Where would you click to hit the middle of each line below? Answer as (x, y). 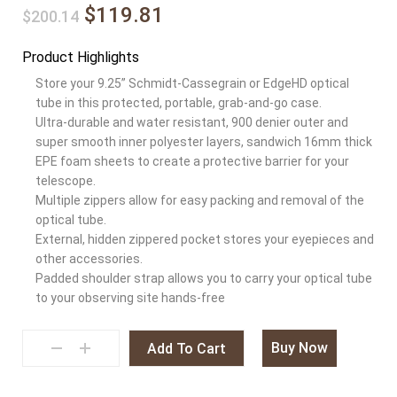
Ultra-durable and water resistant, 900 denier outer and (192, 122)
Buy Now (300, 347)
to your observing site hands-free (130, 297)
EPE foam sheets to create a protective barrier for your (192, 161)
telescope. (66, 180)
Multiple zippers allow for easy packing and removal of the (200, 200)
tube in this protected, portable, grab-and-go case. (179, 102)
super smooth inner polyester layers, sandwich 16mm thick (204, 141)
